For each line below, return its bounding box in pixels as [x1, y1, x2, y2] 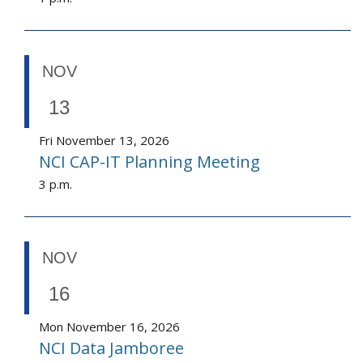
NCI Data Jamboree [39, 337, 184, 360]
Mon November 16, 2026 [39, 318, 180, 335]
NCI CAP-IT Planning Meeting [39, 151, 260, 173]
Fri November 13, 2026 [39, 132, 169, 149]
